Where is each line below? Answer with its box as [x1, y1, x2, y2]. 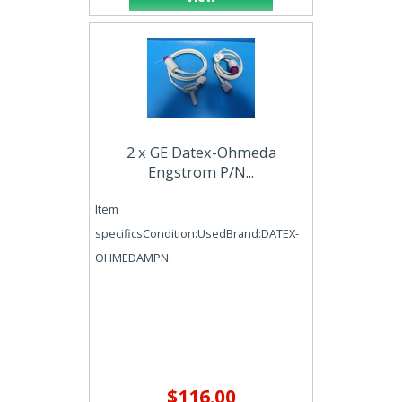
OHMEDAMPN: [95, 249, 171, 267]
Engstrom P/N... [148, 162, 254, 182]
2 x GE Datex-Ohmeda [126, 142, 276, 162]
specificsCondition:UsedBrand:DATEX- [95, 225, 299, 242]
